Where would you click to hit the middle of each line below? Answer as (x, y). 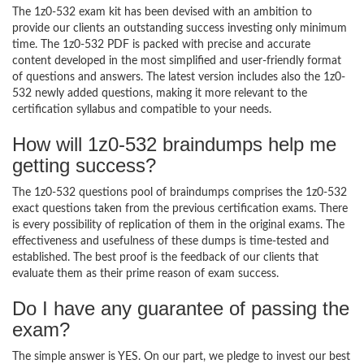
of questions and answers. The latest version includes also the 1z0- (179, 77)
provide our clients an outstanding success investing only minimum (180, 28)
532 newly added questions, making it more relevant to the (160, 93)
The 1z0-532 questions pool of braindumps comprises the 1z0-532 (180, 193)
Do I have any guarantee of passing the (181, 308)
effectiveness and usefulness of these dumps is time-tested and (171, 241)
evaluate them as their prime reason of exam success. (145, 274)
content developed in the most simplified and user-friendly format (177, 61)
